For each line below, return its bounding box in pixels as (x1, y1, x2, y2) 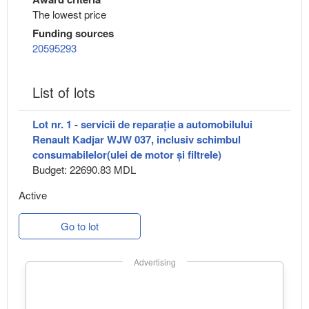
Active (19, 188, 47, 203)
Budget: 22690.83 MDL (32, 162, 136, 177)
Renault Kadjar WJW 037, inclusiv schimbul (32, 132, 241, 148)
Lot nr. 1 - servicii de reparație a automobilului (32, 117, 252, 132)
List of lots (32, 82, 95, 103)
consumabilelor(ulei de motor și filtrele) (32, 147, 221, 163)
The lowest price (32, 7, 106, 22)
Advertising (133, 256, 176, 268)
